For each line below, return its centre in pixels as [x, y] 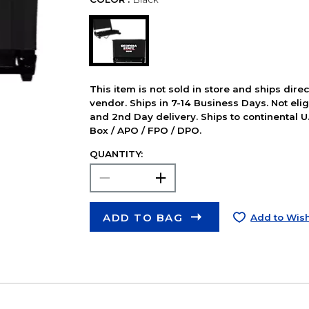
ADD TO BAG [143, 218]
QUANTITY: [116, 153]
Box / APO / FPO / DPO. [145, 130]
